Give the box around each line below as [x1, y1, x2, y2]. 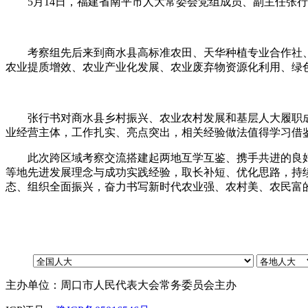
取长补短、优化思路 [181, 166, 280, 178]
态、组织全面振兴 [5, 181, 93, 192]
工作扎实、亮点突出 [71, 126, 170, 138]
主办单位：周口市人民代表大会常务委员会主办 [5, 279, 236, 291]
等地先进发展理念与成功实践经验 [5, 166, 170, 178]
